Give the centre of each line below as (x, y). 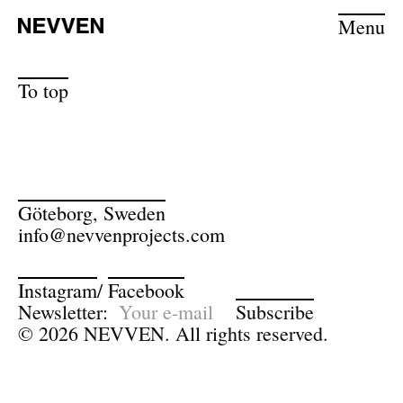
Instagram (58, 290)
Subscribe (275, 312)
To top (43, 90)
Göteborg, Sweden (92, 213)
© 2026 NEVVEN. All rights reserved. (173, 333)
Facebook (146, 290)
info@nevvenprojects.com (121, 234)
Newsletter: (63, 312)
